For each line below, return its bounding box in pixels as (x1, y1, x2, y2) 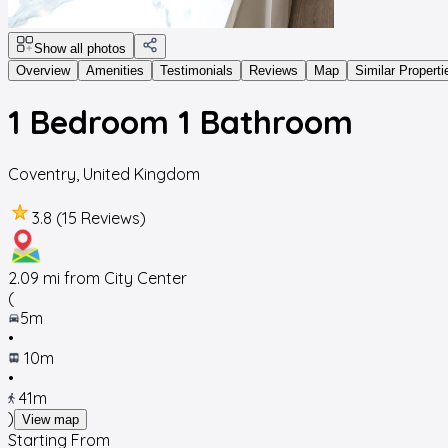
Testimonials (160, 63, 233, 78)
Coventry (8, 163, 76, 184)
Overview (16, 63, 70, 78)
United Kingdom (83, 163, 200, 184)
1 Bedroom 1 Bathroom (8, 102, 353, 143)
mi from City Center (39, 267, 187, 288)
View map (22, 411, 79, 427)
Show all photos (34, 41, 126, 56)
